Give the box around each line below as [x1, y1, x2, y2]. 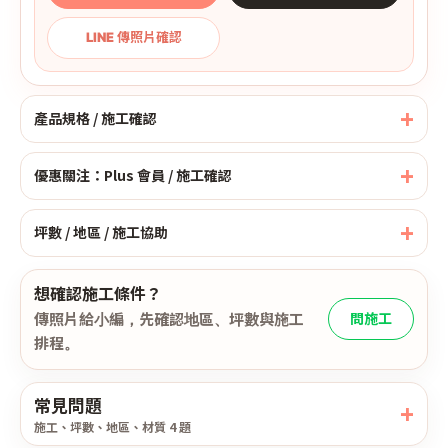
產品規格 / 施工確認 [34, 108, 157, 129]
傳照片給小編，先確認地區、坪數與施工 [34, 309, 304, 329]
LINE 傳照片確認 [85, 29, 182, 46]
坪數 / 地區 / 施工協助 [34, 222, 168, 243]
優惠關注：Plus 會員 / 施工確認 [34, 165, 232, 186]
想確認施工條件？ [34, 280, 162, 305]
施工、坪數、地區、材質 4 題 [34, 417, 191, 435]
